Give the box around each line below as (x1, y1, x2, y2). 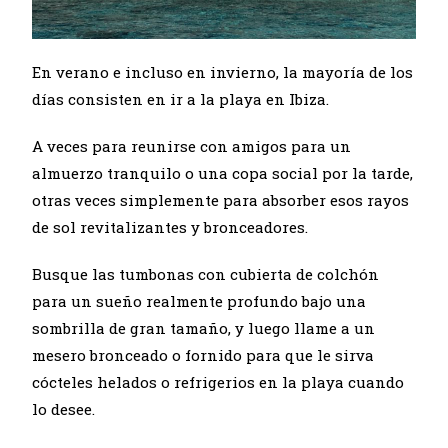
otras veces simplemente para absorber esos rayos (32, 190, 410, 211)
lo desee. (32, 399, 100, 420)
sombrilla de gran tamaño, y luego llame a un (32, 318, 376, 339)
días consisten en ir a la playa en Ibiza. (32, 89, 334, 110)
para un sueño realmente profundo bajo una (32, 291, 367, 312)
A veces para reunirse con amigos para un (32, 136, 352, 157)
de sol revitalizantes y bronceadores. (32, 217, 313, 238)
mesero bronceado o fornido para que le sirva (32, 345, 375, 366)
